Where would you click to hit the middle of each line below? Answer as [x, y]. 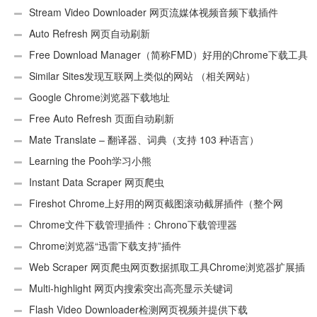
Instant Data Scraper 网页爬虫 [97, 182]
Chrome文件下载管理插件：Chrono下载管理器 [133, 225]
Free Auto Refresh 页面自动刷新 [102, 119]
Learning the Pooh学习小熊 [90, 161]
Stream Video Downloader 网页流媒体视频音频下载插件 [154, 12]
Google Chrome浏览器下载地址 [99, 97]
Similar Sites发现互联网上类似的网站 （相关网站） [142, 76]
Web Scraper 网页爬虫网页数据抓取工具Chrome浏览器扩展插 [167, 267]
